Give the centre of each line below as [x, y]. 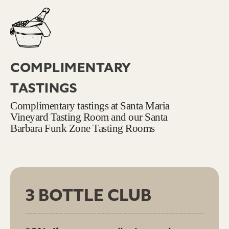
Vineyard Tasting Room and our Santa [89, 117]
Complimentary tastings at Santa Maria [90, 105]
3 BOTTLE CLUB [88, 195]
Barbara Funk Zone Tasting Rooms [83, 128]
